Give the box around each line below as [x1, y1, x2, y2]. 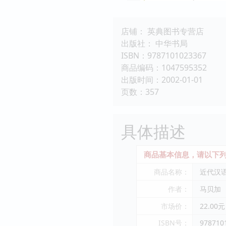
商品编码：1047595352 [121, 62, 207, 73]
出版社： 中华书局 [121, 37, 188, 49]
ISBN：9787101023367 [121, 49, 206, 61]
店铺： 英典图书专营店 [121, 25, 204, 37]
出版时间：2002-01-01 [121, 74, 203, 85]
